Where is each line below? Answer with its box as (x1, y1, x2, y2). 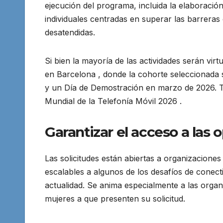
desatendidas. (45, 27, 95, 37)
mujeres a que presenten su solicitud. (45, 194, 185, 204)
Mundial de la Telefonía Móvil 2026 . (45, 96, 182, 106)
